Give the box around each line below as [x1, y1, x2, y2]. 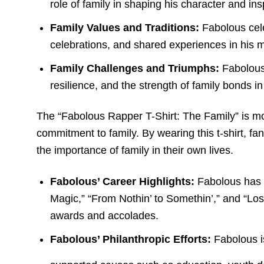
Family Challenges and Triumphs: [50, 62, 220, 74]
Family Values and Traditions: [50, 22, 200, 34]
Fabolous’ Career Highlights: [50, 175, 195, 187]
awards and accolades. [50, 209, 159, 222]
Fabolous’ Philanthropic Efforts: [50, 233, 212, 245]
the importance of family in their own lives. [37, 144, 233, 157]
